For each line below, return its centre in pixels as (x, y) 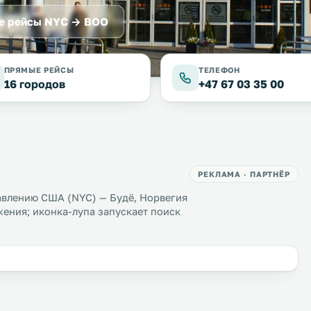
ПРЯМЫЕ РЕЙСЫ (39, 70)
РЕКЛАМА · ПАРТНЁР (244, 174)
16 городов (34, 84)
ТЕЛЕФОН (219, 70)
